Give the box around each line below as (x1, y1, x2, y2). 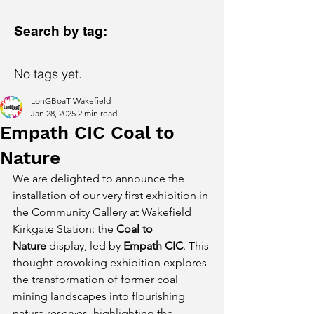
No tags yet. (14, 66, 82, 82)
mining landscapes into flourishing (13, 289, 188, 303)
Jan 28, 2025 (31, 108, 76, 118)
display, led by (46, 239, 123, 252)
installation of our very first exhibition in (13, 189, 211, 202)
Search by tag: (14, 23, 107, 39)
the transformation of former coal (13, 273, 181, 286)
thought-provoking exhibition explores (13, 256, 210, 269)
